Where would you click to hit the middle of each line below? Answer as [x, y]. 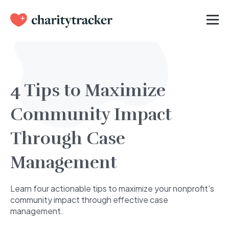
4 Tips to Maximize [88, 90]
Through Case [68, 139]
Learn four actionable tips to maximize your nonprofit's [112, 188]
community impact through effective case [89, 200]
